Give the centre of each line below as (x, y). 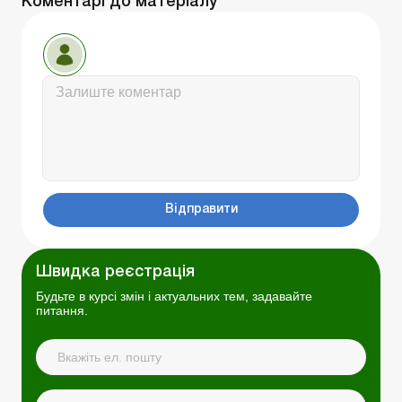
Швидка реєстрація (115, 271)
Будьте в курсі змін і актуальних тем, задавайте (174, 296)
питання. (62, 310)
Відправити (201, 209)
